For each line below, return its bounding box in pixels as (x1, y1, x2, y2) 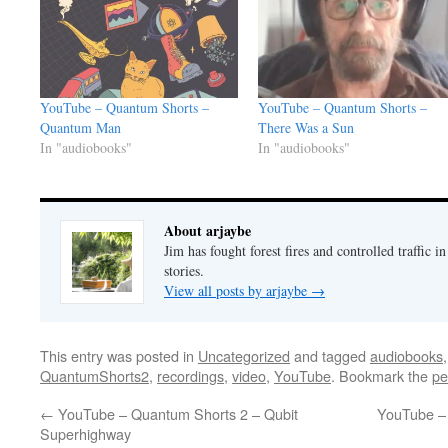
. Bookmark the (331, 365, 432, 387)
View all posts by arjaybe (164, 281, 311, 301)
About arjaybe (164, 220, 251, 242)
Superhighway (40, 423, 131, 445)
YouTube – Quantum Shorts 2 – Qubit (54, 403, 298, 425)
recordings (157, 365, 224, 387)
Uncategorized (198, 345, 290, 367)
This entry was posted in (40, 345, 198, 367)
